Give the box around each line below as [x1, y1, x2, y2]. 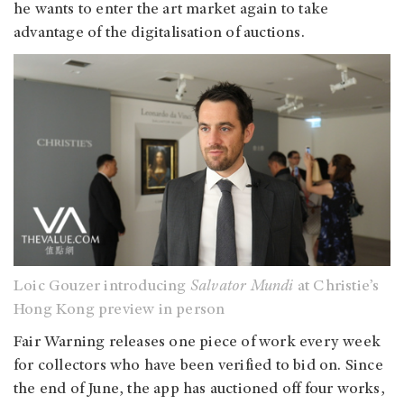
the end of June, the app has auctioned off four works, [14, 381, 385, 399]
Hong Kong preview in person [14, 302, 225, 319]
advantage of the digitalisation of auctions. [14, 25, 309, 42]
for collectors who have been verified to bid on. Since [14, 358, 383, 375]
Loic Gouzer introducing [14, 279, 190, 296]
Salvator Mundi [189, 279, 294, 296]
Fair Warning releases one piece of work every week [14, 335, 381, 352]
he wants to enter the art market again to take [14, 2, 329, 19]
